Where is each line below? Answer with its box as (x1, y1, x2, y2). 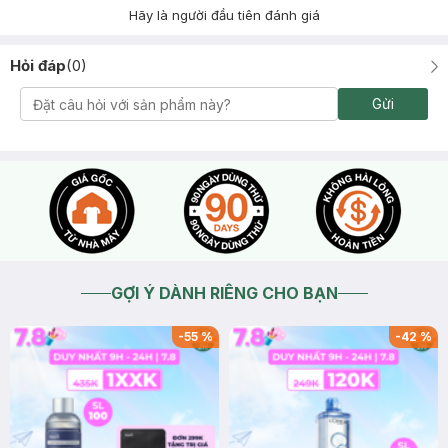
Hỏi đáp (10, 56, 66, 75)
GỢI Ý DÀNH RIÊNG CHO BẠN (110, 283, 338, 303)
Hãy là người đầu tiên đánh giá (128, 7, 320, 23)
